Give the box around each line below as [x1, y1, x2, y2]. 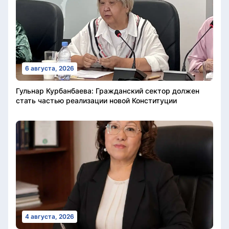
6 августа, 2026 [25, 64, 74, 72]
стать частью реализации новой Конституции [16, 96, 177, 105]
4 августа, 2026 [25, 213, 74, 221]
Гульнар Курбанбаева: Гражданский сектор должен [16, 86, 199, 95]
